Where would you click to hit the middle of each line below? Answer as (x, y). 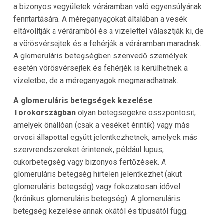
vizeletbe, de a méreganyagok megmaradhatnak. (96, 81)
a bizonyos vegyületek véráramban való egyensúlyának (107, 7)
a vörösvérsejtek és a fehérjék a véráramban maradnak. (107, 44)
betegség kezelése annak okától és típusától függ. (100, 211)
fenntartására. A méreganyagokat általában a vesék (100, 19)
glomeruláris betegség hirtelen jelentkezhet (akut (97, 174)
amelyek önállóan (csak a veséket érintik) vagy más (101, 125)
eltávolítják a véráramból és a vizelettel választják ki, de (108, 31)
